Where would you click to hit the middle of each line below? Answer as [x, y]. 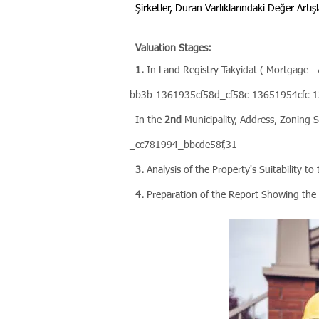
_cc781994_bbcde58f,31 [183, 145]
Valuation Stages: [173, 48]
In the [147, 120]
